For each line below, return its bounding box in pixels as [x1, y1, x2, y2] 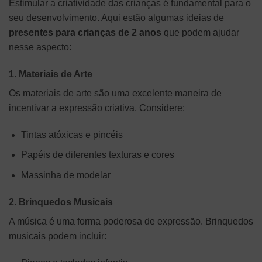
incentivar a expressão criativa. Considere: [9, 103, 185, 113]
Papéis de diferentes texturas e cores [20, 150, 174, 160]
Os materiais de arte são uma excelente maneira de [9, 88, 222, 98]
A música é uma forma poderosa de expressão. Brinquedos [9, 216, 253, 226]
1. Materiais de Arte [9, 69, 92, 79]
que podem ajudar [161, 27, 239, 38]
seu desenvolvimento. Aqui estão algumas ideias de [9, 13, 224, 23]
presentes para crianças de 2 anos [9, 27, 161, 38]
